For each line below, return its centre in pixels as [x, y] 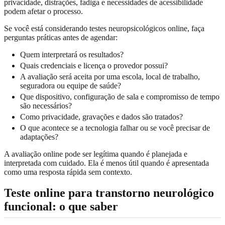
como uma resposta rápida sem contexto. [68, 172]
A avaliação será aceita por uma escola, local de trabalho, [110, 76]
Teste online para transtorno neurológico [109, 193]
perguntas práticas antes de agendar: [61, 37]
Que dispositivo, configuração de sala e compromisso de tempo [120, 96]
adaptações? [39, 137]
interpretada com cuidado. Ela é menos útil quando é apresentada [106, 163]
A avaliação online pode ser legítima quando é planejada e [96, 154]
